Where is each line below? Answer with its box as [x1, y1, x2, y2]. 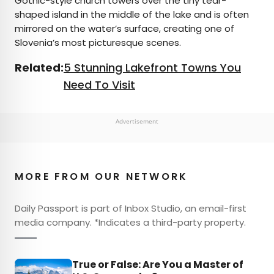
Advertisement [116, 116, 158, 125]
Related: [15, 59, 64, 75]
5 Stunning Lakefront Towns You [64, 59, 241, 75]
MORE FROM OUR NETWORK [15, 169, 188, 183]
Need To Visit [64, 76, 135, 92]
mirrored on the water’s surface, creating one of [15, 21, 234, 35]
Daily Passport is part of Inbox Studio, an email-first [15, 201, 246, 215]
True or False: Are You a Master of [72, 257, 243, 272]
